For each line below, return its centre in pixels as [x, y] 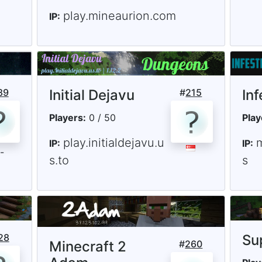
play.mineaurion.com [119, 16]
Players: [67, 118]
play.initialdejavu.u [113, 143]
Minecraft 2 [87, 247]
